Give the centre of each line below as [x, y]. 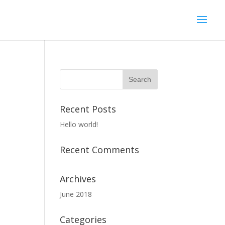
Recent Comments [100, 150]
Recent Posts [88, 109]
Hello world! [79, 124]
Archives [78, 179]
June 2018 [76, 194]
